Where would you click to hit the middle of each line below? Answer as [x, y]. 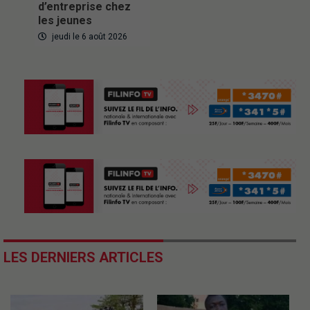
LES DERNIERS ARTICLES [83, 258]
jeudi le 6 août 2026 [89, 37]
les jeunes [65, 21]
